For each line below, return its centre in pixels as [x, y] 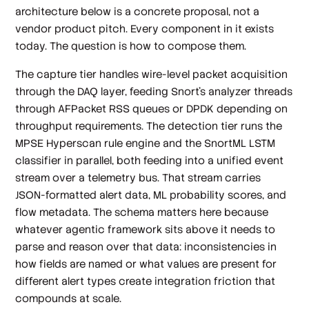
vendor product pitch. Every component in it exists [145, 28]
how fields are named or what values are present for [146, 264]
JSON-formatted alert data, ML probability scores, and [151, 195]
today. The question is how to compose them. [131, 46]
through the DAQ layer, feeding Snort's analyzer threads [154, 91]
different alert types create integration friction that [146, 281]
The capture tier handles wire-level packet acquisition [152, 74]
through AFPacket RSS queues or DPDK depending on [152, 109]
